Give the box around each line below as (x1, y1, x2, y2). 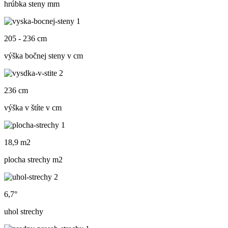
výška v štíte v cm (4, 103, 62, 112)
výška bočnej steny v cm (4, 51, 83, 61)
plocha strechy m (4, 155, 59, 164)
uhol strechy (4, 207, 43, 216)
